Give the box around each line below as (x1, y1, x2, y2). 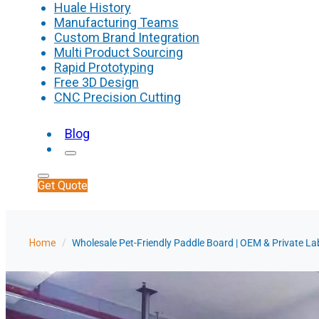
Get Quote (38, 178, 88, 192)
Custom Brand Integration (53, 29, 199, 45)
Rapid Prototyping (53, 59, 154, 75)
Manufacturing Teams (53, 14, 179, 30)
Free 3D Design (53, 74, 139, 90)
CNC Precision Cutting (53, 89, 181, 105)
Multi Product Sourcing (53, 44, 183, 60)
